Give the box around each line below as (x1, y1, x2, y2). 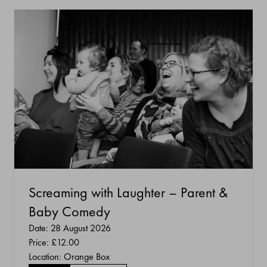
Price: (29, 235, 51, 249)
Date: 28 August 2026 (29, 221, 111, 234)
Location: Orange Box (29, 250, 110, 263)
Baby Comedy (29, 201, 110, 221)
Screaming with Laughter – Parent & (29, 182, 228, 201)
